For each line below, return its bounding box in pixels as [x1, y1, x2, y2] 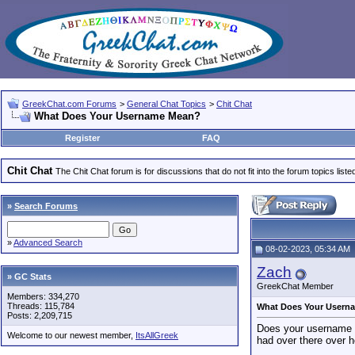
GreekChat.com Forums [22, 99, 116, 109]
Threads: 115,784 [7, 301, 74, 311]
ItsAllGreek [136, 330, 178, 340]
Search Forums [14, 201, 78, 211]
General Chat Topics [127, 99, 206, 109]
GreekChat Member [257, 281, 334, 291]
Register [64, 133, 100, 143]
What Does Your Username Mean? [34, 110, 200, 122]
